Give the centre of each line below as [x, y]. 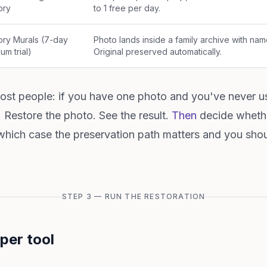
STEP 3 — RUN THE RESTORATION [133, 196]
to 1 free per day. [127, 8]
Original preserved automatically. [158, 52]
